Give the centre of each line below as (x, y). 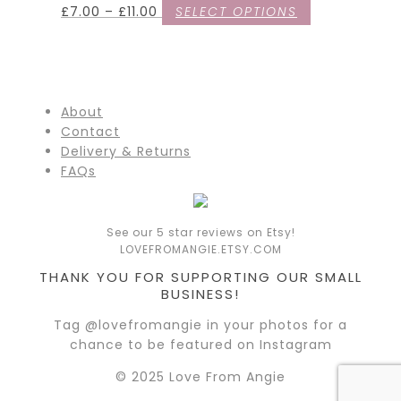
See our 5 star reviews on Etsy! (200, 232)
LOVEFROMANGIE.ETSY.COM (200, 249)
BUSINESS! (200, 294)
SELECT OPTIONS (236, 11)
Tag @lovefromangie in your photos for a (200, 325)
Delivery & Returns (126, 151)
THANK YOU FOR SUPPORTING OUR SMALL (200, 277)
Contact (90, 131)
